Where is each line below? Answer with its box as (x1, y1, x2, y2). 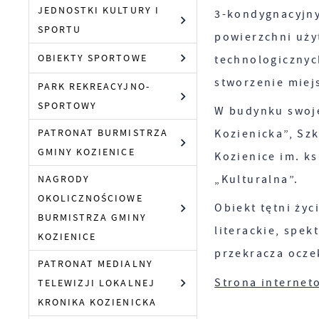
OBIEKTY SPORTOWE (38, 52, 147, 65)
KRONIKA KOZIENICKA (38, 296, 157, 309)
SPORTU (38, 23, 82, 36)
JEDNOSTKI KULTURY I (38, 4, 159, 17)
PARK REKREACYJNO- (38, 80, 150, 93)
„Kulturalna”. (214, 172, 299, 187)
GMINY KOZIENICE (38, 146, 135, 159)
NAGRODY (38, 173, 90, 186)
